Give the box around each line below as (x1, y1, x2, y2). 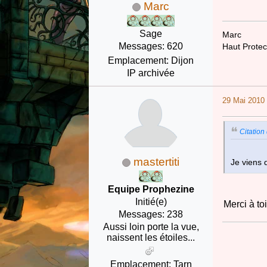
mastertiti (133, 155, 180, 168)
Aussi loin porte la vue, (103, 221, 199, 232)
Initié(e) (135, 196, 167, 207)
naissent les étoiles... (107, 232, 195, 243)
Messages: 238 (119, 209, 184, 219)
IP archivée (127, 67, 175, 78)
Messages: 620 (119, 41, 184, 51)
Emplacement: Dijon (108, 55, 194, 66)
